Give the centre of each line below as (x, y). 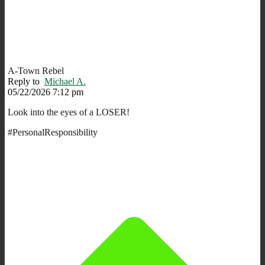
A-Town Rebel (36, 70)
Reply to (26, 81)
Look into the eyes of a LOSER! (69, 112)
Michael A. (65, 81)
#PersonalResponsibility (53, 132)
